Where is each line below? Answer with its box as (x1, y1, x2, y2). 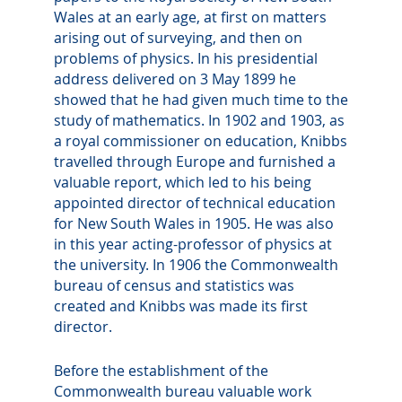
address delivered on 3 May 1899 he (54, 68, 296, 89)
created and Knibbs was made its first (54, 295, 308, 316)
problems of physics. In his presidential (54, 48, 318, 68)
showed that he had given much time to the (54, 89, 348, 109)
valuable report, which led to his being (54, 171, 311, 192)
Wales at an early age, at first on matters (54, 6, 327, 27)
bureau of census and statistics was (54, 275, 294, 295)
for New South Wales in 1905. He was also (54, 213, 334, 233)
